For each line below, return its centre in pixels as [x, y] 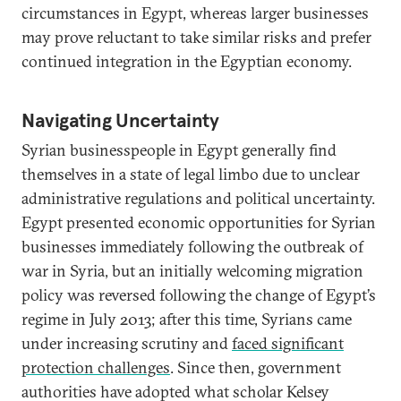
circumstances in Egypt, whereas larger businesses [195, 13]
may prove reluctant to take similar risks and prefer [196, 37]
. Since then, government [256, 367]
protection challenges [96, 367]
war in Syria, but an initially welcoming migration [192, 270]
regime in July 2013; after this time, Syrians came [187, 319]
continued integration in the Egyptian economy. [187, 61]
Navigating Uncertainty [120, 119]
